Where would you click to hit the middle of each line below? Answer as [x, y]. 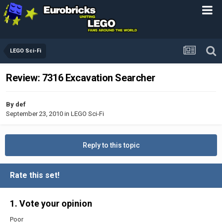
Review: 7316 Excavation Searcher [81, 78]
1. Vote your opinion [51, 203]
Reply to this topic [111, 145]
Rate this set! [37, 175]
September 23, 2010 [34, 113]
